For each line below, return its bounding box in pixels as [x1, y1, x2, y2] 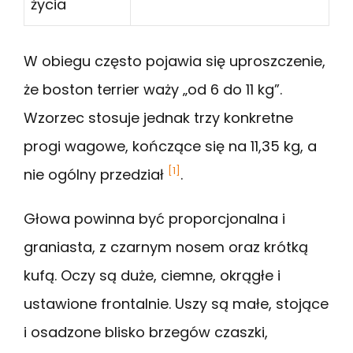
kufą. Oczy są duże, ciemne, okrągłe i [24, 266, 281, 286]
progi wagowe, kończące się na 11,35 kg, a [24, 136, 317, 157]
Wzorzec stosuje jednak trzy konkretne [24, 108, 293, 128]
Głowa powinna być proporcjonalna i [24, 209, 285, 229]
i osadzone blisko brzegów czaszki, [24, 322, 268, 343]
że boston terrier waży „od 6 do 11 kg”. [24, 80, 282, 100]
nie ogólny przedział [24, 165, 168, 185]
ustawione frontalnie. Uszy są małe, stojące [24, 294, 329, 314]
